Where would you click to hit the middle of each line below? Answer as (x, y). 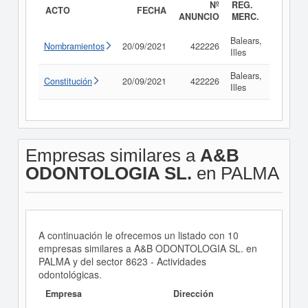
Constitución (68, 81)
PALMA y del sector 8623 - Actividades (122, 261)
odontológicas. (70, 274)
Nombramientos (74, 46)
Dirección (193, 294)
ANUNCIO (199, 16)
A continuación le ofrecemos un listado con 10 (138, 235)
